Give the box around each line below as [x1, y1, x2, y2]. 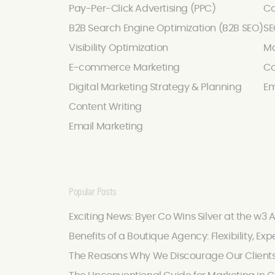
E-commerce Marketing [69, 63, 180, 73]
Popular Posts [69, 184, 117, 198]
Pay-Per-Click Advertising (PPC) [69, 4, 216, 14]
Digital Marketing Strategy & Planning [69, 82, 242, 93]
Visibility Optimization [69, 43, 168, 53]
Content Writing [69, 102, 142, 112]
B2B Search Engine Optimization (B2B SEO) [69, 23, 263, 34]
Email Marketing [69, 122, 143, 132]
